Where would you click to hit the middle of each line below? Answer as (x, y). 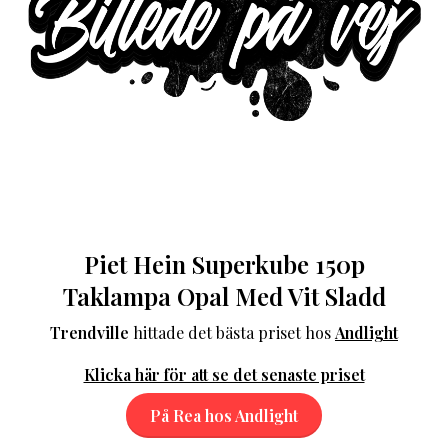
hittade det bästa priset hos (232, 332)
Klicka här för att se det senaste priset (224, 374)
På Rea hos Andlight (224, 415)
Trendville (89, 332)
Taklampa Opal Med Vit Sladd (224, 295)
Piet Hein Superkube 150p (224, 263)
